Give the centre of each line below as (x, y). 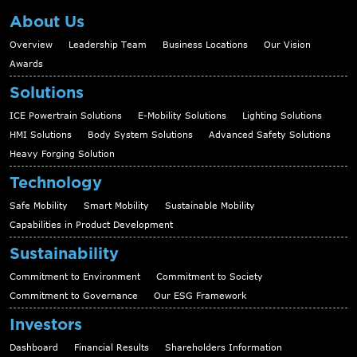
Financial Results (112, 347)
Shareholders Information (224, 347)
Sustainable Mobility (210, 206)
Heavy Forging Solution (62, 154)
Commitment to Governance (74, 296)
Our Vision (287, 45)
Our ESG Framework (200, 296)
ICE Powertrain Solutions (66, 116)
